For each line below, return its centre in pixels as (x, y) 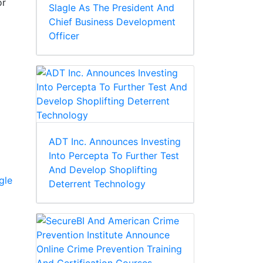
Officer (64, 36)
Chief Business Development (112, 22)
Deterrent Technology (97, 184)
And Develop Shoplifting (103, 170)
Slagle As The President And (112, 8)
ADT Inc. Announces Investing (115, 142)
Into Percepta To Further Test (114, 156)
